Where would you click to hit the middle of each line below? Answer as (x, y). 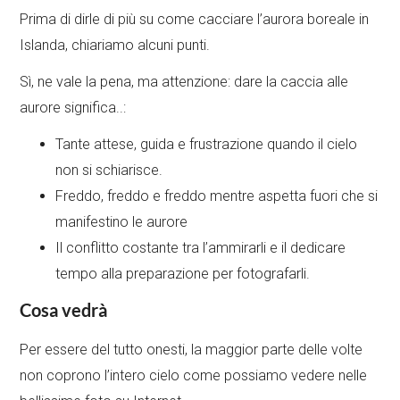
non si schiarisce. (109, 171)
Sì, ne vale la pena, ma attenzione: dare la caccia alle (184, 82)
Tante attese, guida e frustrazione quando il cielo (207, 145)
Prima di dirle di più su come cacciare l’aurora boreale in (195, 20)
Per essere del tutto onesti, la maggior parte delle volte (192, 350)
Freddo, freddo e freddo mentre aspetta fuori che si (217, 196)
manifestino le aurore (122, 222)
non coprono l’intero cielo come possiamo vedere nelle (194, 376)
